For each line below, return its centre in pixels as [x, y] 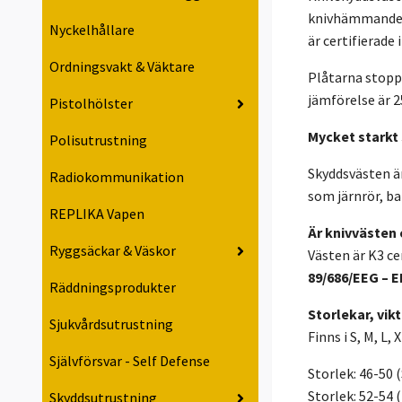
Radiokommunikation [117, 177]
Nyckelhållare [92, 30]
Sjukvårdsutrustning [111, 324]
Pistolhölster [91, 104]
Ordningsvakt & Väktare [122, 67]
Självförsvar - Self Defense [130, 361]
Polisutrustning [98, 140]
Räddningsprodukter [113, 288]
